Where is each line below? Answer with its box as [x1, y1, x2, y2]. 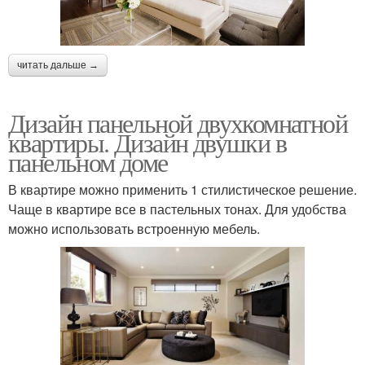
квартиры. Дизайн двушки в [8, 124, 286, 160]
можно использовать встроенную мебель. [8, 218, 260, 238]
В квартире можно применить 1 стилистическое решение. [8, 179, 357, 199]
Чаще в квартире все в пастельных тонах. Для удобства [8, 199, 346, 218]
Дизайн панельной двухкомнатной [8, 104, 347, 140]
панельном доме [8, 143, 168, 179]
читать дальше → [17, 59, 99, 71]
